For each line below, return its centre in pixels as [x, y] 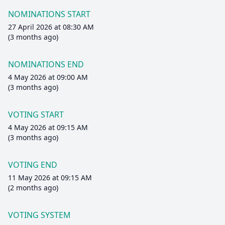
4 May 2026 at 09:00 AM [48, 77]
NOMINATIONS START [49, 14]
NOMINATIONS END [46, 64]
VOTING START [36, 115]
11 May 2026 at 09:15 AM [50, 178]
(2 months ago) [33, 188]
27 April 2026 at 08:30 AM [51, 27]
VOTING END [33, 165]
